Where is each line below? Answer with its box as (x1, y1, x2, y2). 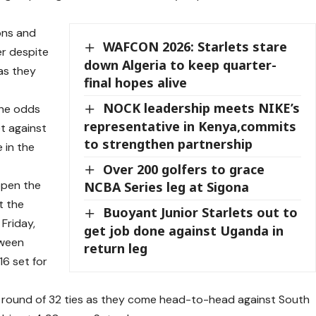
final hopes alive (84, 74, 188, 92)
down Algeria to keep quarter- (84, 56, 277, 74)
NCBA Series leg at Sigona (84, 178, 250, 196)
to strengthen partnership (84, 135, 253, 152)
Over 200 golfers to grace (103, 160, 265, 178)
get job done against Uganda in (84, 221, 284, 239)
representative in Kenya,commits (84, 117, 297, 135)
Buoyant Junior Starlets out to (103, 204, 302, 221)
